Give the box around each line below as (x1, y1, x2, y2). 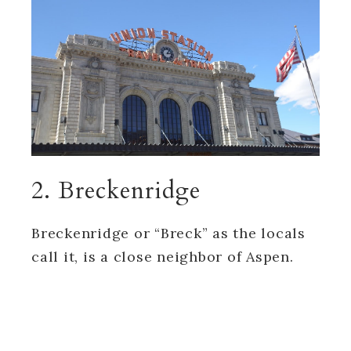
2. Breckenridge (31, 174, 201, 207)
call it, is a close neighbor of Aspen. (31, 247, 294, 266)
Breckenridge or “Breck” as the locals (31, 223, 306, 242)
